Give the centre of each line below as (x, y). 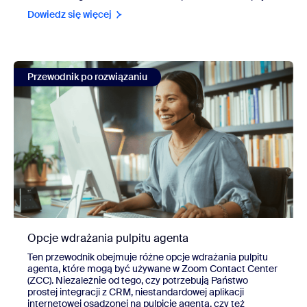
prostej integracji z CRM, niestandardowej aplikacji (136, 292)
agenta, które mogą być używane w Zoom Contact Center (152, 269)
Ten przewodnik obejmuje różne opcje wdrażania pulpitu (148, 257)
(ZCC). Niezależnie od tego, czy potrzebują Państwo (138, 281)
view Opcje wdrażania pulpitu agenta (107, 66)
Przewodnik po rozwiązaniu (87, 76)
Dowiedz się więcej (70, 14)
